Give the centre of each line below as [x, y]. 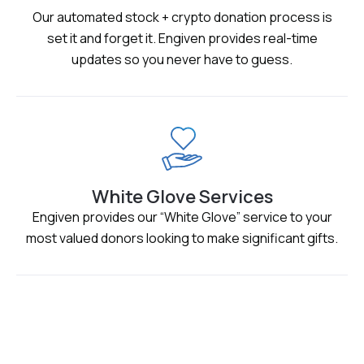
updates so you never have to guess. [182, 60]
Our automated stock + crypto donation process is [182, 17]
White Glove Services [182, 197]
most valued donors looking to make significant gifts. [182, 238]
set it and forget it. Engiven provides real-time [182, 39]
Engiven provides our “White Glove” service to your [182, 217]
